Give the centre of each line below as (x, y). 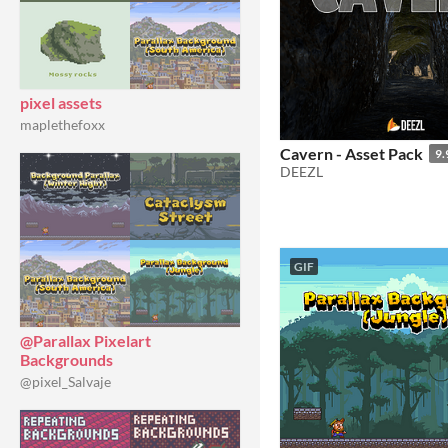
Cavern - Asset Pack (351, 154)
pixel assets (61, 102)
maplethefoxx (62, 124)
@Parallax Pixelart (85, 340)
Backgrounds (66, 359)
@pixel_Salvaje (65, 381)
